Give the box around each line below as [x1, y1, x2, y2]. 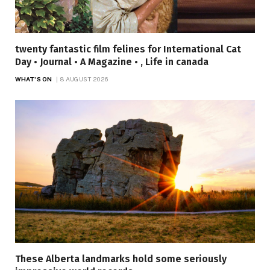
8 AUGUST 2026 [60, 75, 108, 83]
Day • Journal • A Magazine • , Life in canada [15, 56, 209, 68]
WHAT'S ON [15, 75, 52, 83]
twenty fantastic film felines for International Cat [15, 43, 241, 55]
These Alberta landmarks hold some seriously [15, 253, 227, 265]
